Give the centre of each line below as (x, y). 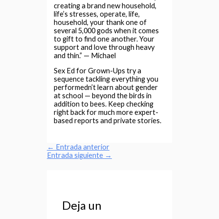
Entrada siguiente (76, 155)
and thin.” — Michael (85, 55)
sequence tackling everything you (106, 79)
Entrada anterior (82, 147)
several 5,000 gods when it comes (107, 30)
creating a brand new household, (105, 5)
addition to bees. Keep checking (104, 104)
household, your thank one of (100, 22)
